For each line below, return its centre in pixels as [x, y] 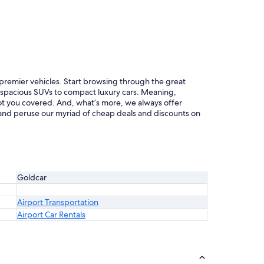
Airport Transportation [58, 202]
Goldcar [33, 177]
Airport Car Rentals [51, 214]
